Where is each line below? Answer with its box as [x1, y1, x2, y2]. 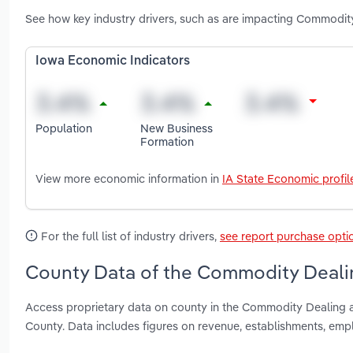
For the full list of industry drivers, [38, 229, 220, 244]
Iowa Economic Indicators [35, 55, 190, 69]
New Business [139, 120, 213, 136]
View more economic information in [35, 171, 222, 187]
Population [35, 120, 92, 136]
